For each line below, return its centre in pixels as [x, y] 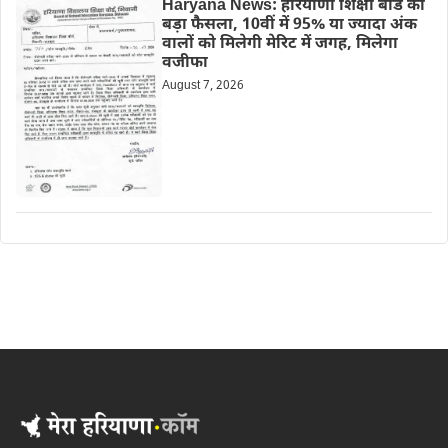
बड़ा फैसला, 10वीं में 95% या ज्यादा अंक [289, 26]
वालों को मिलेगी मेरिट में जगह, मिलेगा [279, 45]
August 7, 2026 [202, 86]
